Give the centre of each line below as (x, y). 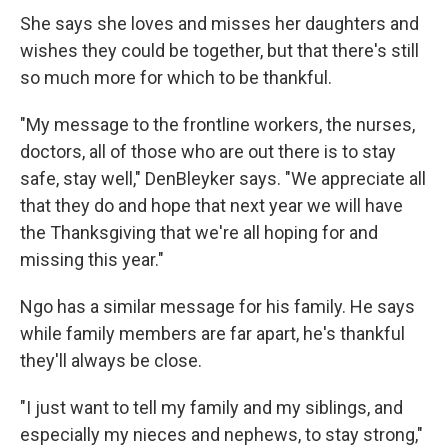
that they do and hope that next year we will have (211, 205)
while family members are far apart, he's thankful (212, 333)
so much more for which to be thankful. (176, 77)
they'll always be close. (111, 360)
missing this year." (92, 259)
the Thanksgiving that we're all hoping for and (199, 232)
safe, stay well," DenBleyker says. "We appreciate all (223, 178)
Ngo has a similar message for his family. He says (217, 306)
